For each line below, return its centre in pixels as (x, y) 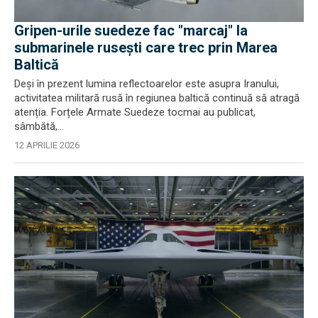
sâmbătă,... (39, 126)
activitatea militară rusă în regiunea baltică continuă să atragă (157, 98)
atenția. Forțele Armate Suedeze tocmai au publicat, (135, 112)
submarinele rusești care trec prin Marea (146, 47)
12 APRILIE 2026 (47, 145)
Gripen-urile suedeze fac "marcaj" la (131, 30)
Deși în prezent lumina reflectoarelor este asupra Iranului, (147, 83)
